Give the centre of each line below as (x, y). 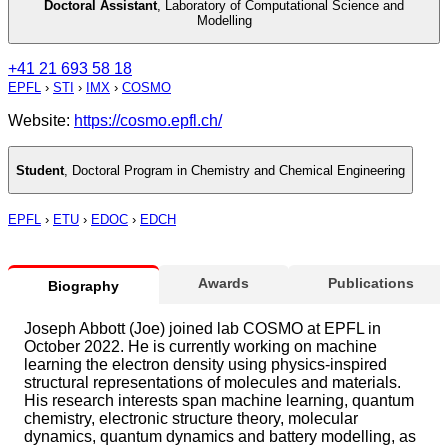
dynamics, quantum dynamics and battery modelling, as (220, 437)
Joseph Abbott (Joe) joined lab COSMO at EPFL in (202, 329)
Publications (371, 283)
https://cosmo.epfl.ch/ (148, 121)
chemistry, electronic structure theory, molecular (191, 419)
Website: (41, 121)
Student (40, 170)
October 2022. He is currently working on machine (200, 347)
